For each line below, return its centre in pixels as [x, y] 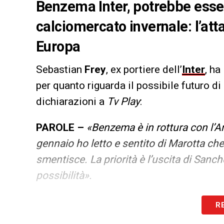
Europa [58, 47]
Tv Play [123, 102]
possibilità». [64, 176]
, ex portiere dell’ [144, 70]
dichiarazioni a [71, 102]
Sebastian [60, 70]
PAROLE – [60, 128]
